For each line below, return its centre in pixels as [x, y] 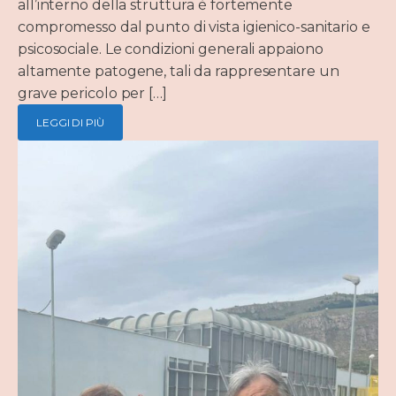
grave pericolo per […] [92, 93]
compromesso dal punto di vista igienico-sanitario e [194, 27]
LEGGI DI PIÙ [70, 122]
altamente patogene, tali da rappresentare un [179, 71]
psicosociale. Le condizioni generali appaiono [171, 49]
